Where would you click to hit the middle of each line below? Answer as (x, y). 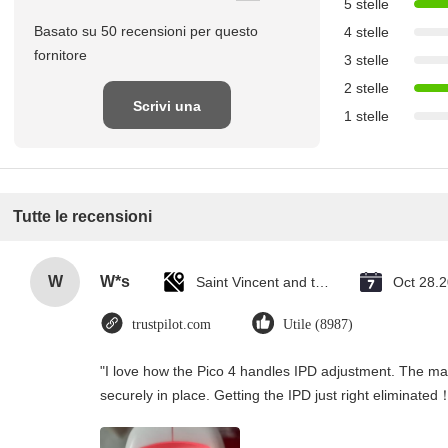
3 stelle (366, 59)
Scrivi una (167, 105)
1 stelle (366, 115)
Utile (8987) (318, 324)
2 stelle (366, 87)
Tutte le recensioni (82, 216)
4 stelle (366, 31)
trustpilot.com (171, 324)
